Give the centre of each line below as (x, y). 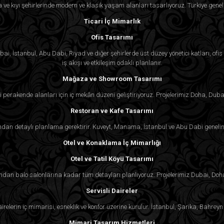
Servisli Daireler (112, 190)
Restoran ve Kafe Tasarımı (112, 110)
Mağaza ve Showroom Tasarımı (112, 78)
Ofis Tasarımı (112, 37)
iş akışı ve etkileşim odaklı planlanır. (112, 62)
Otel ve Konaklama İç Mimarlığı (112, 142)
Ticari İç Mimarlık (112, 21)
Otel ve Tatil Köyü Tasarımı (112, 158)
